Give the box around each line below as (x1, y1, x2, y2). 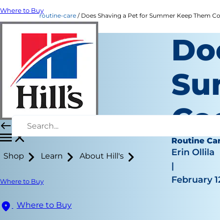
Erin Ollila (171, 147, 215, 158)
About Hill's (80, 151, 124, 161)
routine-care (39, 12, 76, 19)
